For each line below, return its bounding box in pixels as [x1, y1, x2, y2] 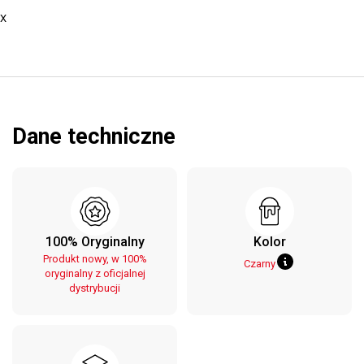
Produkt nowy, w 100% [42, 253, 147, 265]
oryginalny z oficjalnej [44, 267, 145, 279]
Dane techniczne [12, 123, 175, 149]
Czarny [244, 257, 275, 270]
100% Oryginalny [45, 234, 145, 249]
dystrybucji [69, 282, 120, 294]
